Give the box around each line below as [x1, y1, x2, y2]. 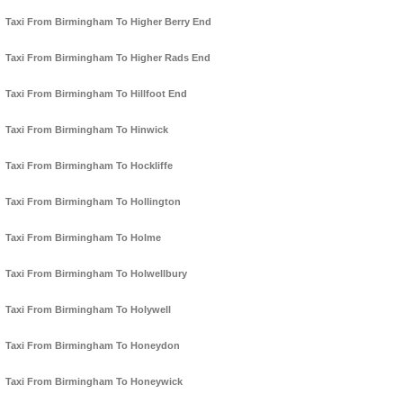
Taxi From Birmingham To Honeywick [5, 376, 183, 388]
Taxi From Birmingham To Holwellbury [5, 268, 187, 280]
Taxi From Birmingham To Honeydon [5, 340, 180, 352]
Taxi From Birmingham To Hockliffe [5, 160, 173, 172]
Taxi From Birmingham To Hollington [5, 196, 181, 208]
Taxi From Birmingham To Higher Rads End [5, 52, 210, 64]
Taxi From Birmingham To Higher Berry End [5, 16, 211, 28]
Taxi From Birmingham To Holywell [5, 304, 171, 316]
